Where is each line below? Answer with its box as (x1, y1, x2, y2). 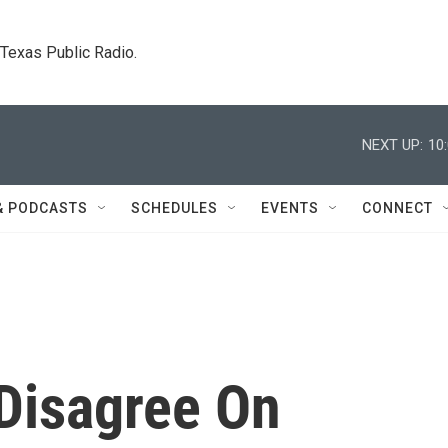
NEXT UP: (362, 135, 423, 154)
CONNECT (362, 200, 433, 216)
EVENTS (261, 200, 319, 216)
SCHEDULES (131, 200, 218, 216)
